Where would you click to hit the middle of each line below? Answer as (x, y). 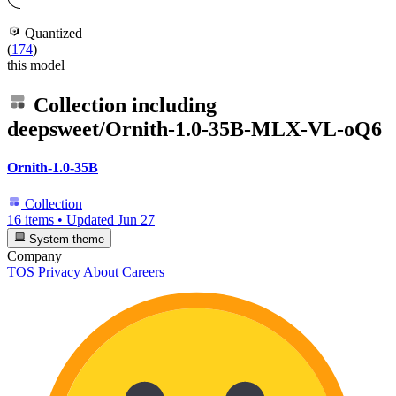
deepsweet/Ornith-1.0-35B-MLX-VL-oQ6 (194, 129)
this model (36, 65)
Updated (92, 220)
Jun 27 (136, 220)
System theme (65, 239)
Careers (143, 271)
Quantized (52, 33)
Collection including (122, 105)
